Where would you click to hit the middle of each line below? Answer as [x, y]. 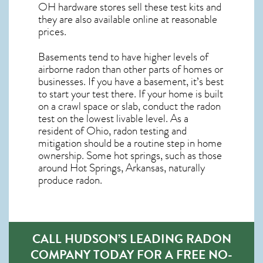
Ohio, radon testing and [136, 131]
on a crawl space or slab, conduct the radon [129, 107]
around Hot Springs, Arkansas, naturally [122, 168]
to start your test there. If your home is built [131, 94]
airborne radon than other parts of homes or [131, 70]
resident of [62, 131]
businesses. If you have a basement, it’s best [131, 82]
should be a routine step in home [152, 144]
